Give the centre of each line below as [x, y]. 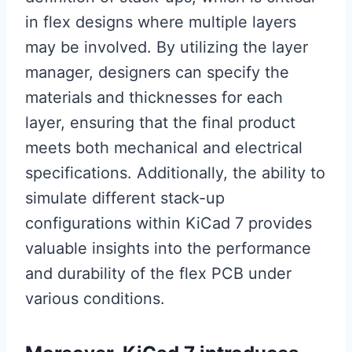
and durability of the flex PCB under [158, 274]
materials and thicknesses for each [154, 98]
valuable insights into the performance [168, 249]
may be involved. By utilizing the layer [167, 48]
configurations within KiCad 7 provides [169, 224]
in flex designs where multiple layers [161, 22]
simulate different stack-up [125, 198]
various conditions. [95, 299]
